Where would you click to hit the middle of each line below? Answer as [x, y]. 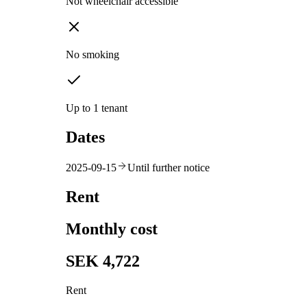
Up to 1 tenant [97, 108]
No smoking [93, 55]
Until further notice [169, 168]
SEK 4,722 [103, 261]
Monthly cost [112, 229]
